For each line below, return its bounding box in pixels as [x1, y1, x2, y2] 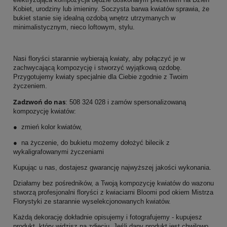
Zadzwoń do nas [13, 97, 65, 107]
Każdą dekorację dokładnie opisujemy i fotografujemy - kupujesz [13, 213, 202, 221]
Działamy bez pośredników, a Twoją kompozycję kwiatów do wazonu [13, 179, 214, 187]
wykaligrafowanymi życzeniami [13, 148, 104, 156]
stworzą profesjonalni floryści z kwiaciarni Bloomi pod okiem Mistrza [13, 188, 213, 197]
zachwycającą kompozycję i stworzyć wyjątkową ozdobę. [13, 64, 182, 72]
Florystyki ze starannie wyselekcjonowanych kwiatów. [13, 198, 171, 206]
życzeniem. [13, 82, 47, 90]
